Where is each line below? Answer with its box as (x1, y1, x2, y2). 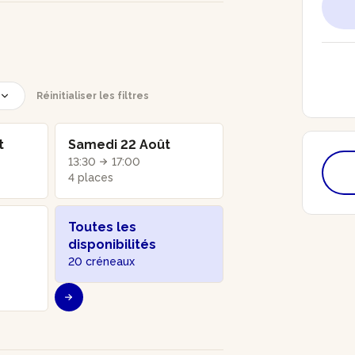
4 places (68, 170, 114, 184)
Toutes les (68, 219, 137, 235)
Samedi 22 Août (68, 136, 171, 152)
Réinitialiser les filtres (36, 90, 149, 101)
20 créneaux (68, 254, 136, 268)
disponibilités (68, 236, 157, 252)
